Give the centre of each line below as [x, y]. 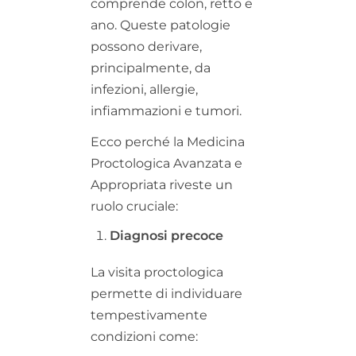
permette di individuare [166, 293]
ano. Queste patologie [161, 25]
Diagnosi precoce [166, 235]
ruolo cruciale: [134, 206]
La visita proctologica [157, 272]
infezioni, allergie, [144, 89]
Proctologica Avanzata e [166, 163]
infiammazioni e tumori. [166, 110]
